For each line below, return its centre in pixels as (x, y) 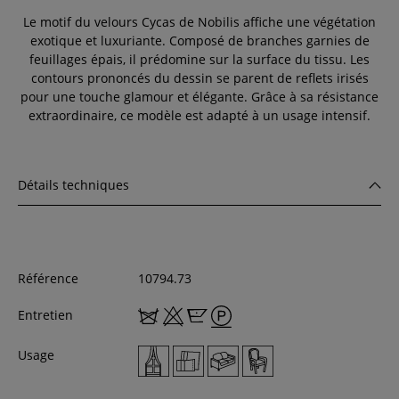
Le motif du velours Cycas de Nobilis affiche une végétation (199, 21)
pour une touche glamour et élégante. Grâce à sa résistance (199, 96)
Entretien (45, 314)
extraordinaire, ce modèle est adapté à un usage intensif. (199, 115)
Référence (48, 278)
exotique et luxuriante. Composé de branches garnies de (199, 40)
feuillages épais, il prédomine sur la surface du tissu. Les (199, 59)
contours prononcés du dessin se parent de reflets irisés (199, 77)
